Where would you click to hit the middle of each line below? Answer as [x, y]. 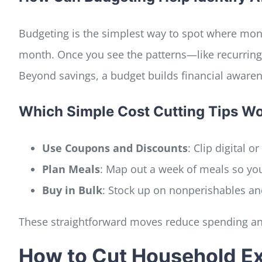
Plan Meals [71, 169]
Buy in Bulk [72, 190]
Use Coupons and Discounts [115, 148]
